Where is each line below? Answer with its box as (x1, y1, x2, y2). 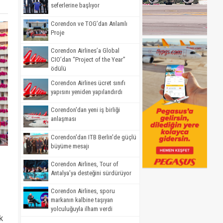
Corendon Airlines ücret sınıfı (51, 79, 125, 87)
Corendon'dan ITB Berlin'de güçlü (51, 133, 136, 141)
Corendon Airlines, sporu (51, 187, 115, 195)
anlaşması (51, 115, 76, 123)
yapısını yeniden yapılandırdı (51, 88, 122, 96)
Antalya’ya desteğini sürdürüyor (51, 169, 131, 177)
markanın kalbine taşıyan (51, 196, 113, 204)
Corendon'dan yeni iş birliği (51, 106, 120, 114)
